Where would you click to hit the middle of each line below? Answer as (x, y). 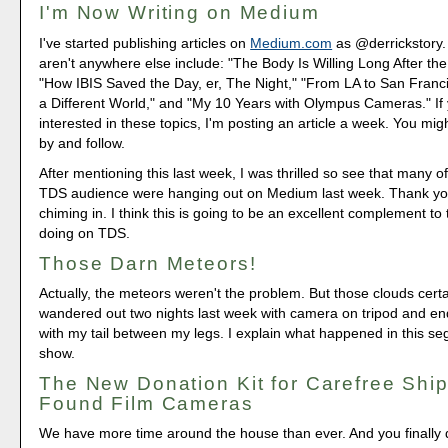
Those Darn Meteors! (148, 264)
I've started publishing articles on (145, 42)
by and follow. (82, 142)
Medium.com (291, 42)
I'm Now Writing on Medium (179, 13)
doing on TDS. (85, 233)
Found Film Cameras (146, 404)
